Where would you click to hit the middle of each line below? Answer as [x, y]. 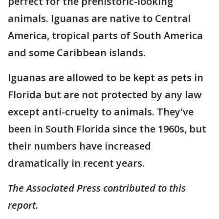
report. [23, 205]
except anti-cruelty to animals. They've [101, 112]
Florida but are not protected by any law [105, 95]
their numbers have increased [79, 146]
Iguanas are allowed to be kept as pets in [106, 78]
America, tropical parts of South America [105, 36]
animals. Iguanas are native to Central [99, 19]
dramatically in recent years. [76, 163]
